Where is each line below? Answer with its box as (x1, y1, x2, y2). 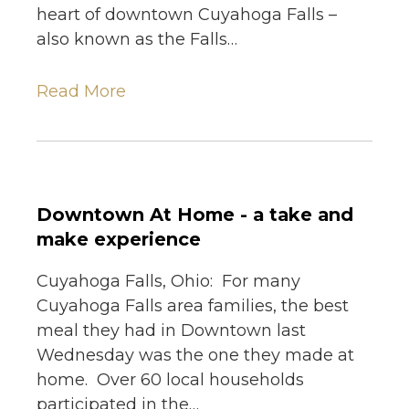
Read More (37, 81, 126, 102)
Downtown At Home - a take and (37, 203, 353, 225)
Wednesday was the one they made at (37, 345, 354, 366)
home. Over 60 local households (37, 370, 304, 391)
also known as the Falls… (37, 29, 237, 50)
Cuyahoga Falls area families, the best (37, 296, 349, 317)
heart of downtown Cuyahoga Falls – (37, 5, 337, 26)
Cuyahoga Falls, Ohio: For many (37, 271, 300, 292)
